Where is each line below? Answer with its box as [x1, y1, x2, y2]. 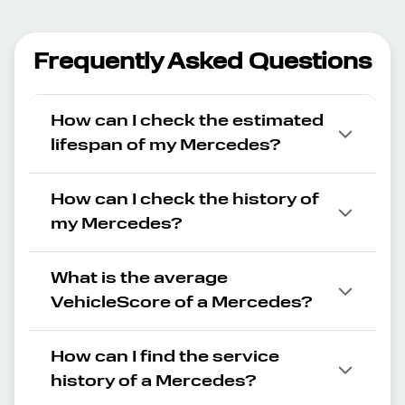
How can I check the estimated [51, 113, 324, 129]
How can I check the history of [51, 192, 319, 208]
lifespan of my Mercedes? [51, 137, 281, 154]
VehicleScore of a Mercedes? [51, 295, 313, 311]
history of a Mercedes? [51, 373, 257, 390]
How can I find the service [51, 349, 279, 365]
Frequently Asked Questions [33, 52, 372, 74]
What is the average [51, 270, 228, 287]
